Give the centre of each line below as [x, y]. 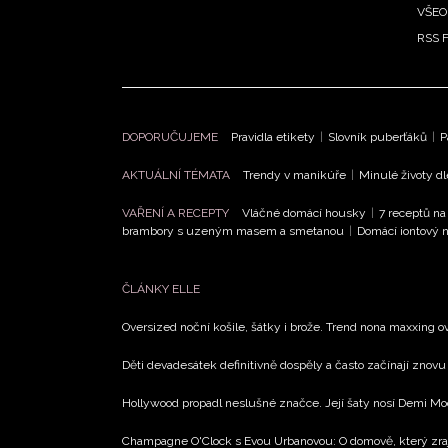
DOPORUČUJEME [171, 136]
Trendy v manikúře [294, 174]
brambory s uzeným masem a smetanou [233, 230]
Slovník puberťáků [377, 136]
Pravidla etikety [273, 136]
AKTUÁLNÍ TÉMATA [177, 174]
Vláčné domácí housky [304, 212]
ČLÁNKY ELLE [161, 288]
